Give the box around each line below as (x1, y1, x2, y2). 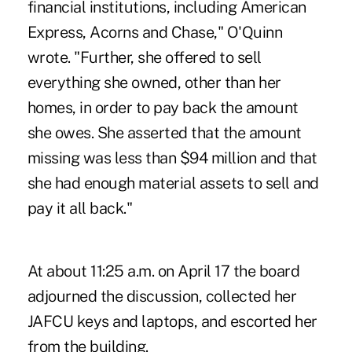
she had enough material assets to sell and (27, 174, 319, 193)
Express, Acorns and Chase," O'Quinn (27, 23, 283, 42)
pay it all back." (27, 199, 133, 218)
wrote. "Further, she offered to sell (27, 48, 262, 68)
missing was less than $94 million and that (27, 148, 317, 168)
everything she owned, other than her (27, 73, 281, 93)
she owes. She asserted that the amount (27, 123, 302, 143)
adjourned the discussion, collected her (27, 287, 297, 306)
